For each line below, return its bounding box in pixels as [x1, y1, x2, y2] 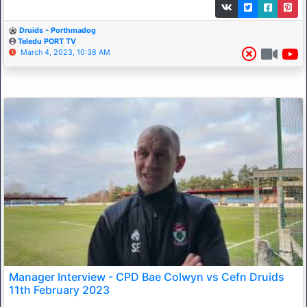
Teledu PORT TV [18, 36, 76, 46]
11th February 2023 [9, 282, 110, 297]
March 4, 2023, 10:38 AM [21, 47, 110, 57]
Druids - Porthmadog [19, 25, 96, 35]
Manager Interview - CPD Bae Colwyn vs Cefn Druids [9, 269, 284, 284]
